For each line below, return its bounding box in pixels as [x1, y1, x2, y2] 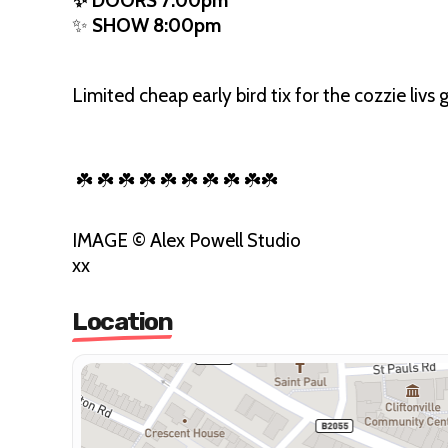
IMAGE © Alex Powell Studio [72, 229, 301, 252]
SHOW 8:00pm [92, 14, 221, 37]
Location [72, 307, 172, 336]
